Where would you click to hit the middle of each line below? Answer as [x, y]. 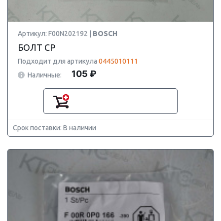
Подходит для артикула [58, 61]
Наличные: [45, 75]
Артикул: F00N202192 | [55, 34]
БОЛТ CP [37, 47]
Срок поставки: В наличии [55, 128]
